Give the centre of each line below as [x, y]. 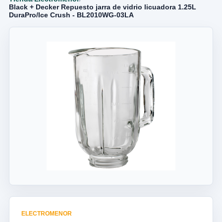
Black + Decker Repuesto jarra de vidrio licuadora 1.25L [103, 7]
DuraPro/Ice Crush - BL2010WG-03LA [71, 15]
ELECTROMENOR [47, 214]
